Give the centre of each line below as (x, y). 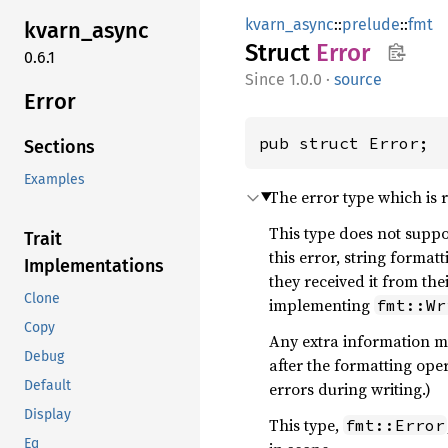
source (358, 79)
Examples (54, 180)
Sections (59, 147)
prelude (371, 24)
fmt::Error (395, 425)
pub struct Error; (344, 143)
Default (47, 386)
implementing (321, 305)
